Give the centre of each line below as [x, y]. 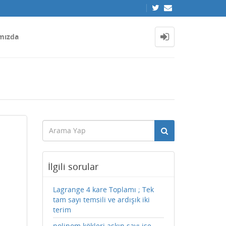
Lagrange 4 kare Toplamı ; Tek [103, 189]
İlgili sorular [73, 166]
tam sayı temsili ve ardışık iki [101, 200]
